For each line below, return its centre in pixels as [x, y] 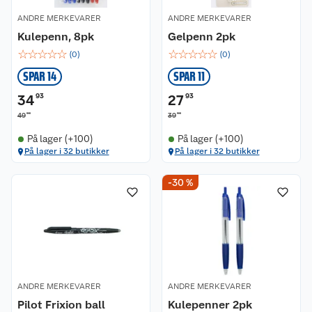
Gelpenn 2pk [202, 37]
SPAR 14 [40, 76]
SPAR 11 [189, 76]
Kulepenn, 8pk [56, 37]
